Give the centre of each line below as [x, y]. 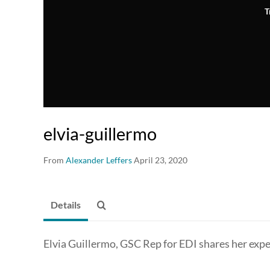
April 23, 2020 [161, 160]
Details [66, 204]
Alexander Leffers [99, 160]
